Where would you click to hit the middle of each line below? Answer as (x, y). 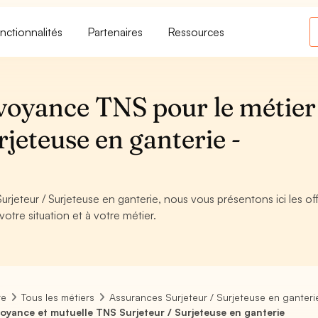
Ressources (197, 32)
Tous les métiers (58, 297)
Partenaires (116, 32)
